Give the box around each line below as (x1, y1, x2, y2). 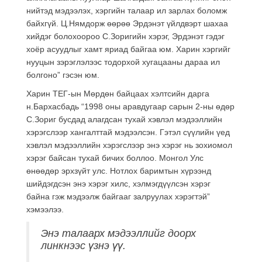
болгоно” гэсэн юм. (26, 70, 99, 80)
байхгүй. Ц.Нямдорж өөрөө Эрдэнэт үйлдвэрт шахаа (26, 18, 228, 28)
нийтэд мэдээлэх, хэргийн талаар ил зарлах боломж (26, 5, 227, 15)
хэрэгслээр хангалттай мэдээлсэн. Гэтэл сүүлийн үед (26, 127, 230, 137)
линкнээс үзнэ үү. (41, 239, 126, 251)
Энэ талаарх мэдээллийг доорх (41, 227, 196, 239)
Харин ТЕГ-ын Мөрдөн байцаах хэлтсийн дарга (26, 88, 209, 98)
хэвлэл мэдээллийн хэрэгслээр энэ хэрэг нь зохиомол (26, 140, 232, 150)
